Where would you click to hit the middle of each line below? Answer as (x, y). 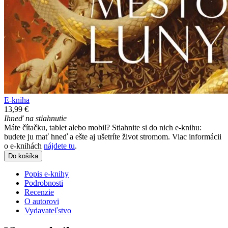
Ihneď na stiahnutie (35, 118)
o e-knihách (24, 146)
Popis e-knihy (47, 174)
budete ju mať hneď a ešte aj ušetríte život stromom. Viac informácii (113, 136)
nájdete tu (59, 146)
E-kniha (17, 100)
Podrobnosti (44, 183)
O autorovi (42, 201)
